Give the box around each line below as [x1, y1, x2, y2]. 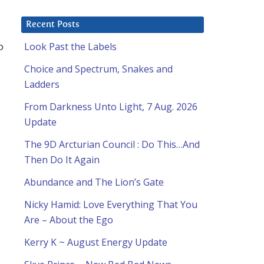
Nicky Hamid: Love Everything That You [24, 198, 197, 212]
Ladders [24, 78, 60, 91]
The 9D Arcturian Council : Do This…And [24, 138, 200, 151]
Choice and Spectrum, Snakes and [24, 62, 173, 76]
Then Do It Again [24, 153, 100, 167]
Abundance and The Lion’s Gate [24, 176, 164, 189]
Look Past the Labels [24, 40, 117, 54]
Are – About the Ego [24, 213, 113, 227]
